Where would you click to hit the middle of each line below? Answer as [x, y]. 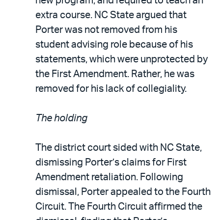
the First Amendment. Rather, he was [115, 74]
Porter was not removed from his [106, 30]
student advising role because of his [114, 44]
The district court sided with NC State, [119, 148]
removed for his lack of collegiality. [111, 89]
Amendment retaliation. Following [109, 177]
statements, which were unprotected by [122, 59]
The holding [61, 118]
